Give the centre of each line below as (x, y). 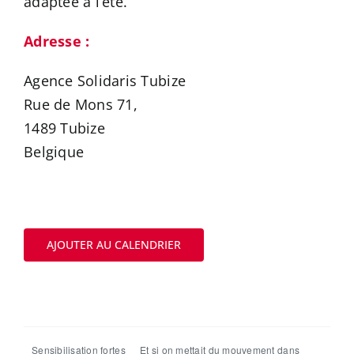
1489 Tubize (64, 128)
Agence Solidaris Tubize (105, 81)
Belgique (54, 152)
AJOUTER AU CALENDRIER (114, 245)
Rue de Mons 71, (81, 105)
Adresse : (57, 41)
